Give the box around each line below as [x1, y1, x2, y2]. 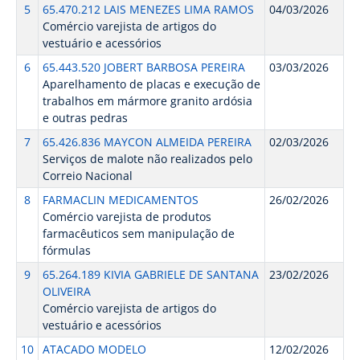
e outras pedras [42, 110, 128, 125]
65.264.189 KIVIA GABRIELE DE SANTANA [42, 267, 259, 282]
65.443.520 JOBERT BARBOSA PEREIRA [42, 59, 245, 75]
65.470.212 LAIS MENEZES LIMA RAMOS [42, 2, 254, 17]
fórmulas [42, 243, 91, 258]
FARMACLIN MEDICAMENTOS [42, 192, 198, 207]
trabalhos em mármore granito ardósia [42, 93, 252, 108]
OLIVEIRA [42, 284, 91, 299]
